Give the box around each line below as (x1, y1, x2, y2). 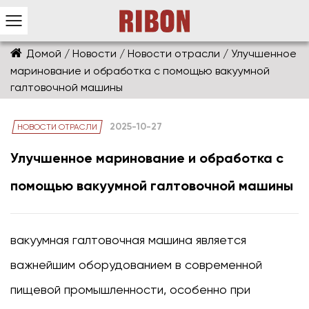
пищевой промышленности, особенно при (10, 282, 250, 297)
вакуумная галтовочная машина (10, 232, 196, 248)
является (196, 232, 246, 248)
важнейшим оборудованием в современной (10, 257, 262, 272)
